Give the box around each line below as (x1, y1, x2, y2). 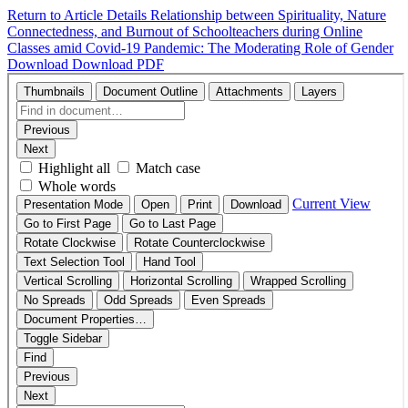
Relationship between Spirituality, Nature (150, 7, 386, 23)
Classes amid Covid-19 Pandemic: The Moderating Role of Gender (7, 40, 393, 56)
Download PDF (72, 56, 164, 72)
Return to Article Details (7, 7, 150, 23)
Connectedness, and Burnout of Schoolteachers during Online (7, 24, 362, 39)
